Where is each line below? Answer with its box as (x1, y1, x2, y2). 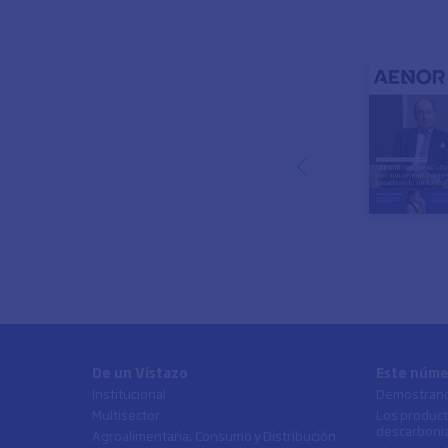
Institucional (92, 382, 166, 403)
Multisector (92, 403, 160, 424)
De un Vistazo (92, 361, 188, 382)
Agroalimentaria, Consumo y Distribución (92, 424, 336, 445)
